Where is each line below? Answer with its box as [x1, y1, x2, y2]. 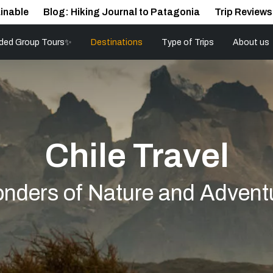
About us [232, 37, 269, 47]
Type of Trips [161, 37, 214, 47]
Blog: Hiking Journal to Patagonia [43, 7, 200, 17]
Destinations [90, 37, 143, 47]
